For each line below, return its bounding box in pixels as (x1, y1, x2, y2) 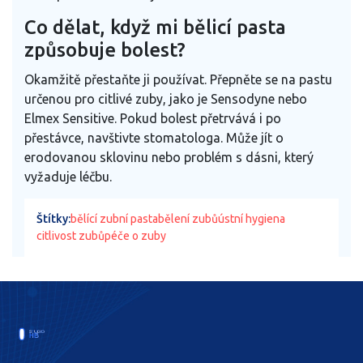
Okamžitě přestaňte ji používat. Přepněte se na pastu (24, 71, 332, 87)
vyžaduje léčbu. (24, 169, 112, 184)
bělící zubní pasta (70, 211, 158, 225)
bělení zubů (158, 211, 218, 225)
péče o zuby (105, 228, 166, 242)
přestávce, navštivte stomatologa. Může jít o (24, 130, 284, 145)
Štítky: (36, 211, 70, 225)
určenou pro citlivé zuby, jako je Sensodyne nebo (24, 91, 307, 106)
